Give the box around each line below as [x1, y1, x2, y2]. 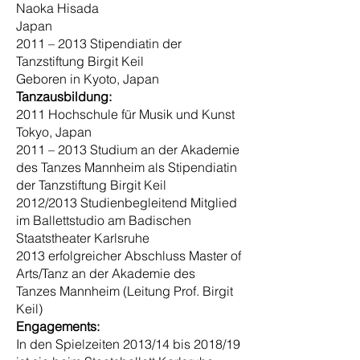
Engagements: [16, 318, 100, 334]
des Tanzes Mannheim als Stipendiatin [16, 159, 237, 175]
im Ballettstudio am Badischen [16, 212, 191, 228]
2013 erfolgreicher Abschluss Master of [16, 247, 241, 264]
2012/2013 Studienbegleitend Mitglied [16, 194, 237, 211]
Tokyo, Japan [16, 124, 92, 140]
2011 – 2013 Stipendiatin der [16, 35, 182, 51]
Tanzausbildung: [16, 88, 112, 104]
